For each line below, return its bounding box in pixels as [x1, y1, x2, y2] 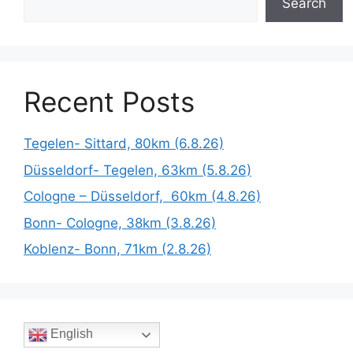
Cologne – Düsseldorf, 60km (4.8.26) [24, 188, 261, 205]
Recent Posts [24, 85, 195, 119]
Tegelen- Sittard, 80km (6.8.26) [24, 136, 224, 152]
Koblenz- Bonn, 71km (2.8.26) [24, 241, 211, 258]
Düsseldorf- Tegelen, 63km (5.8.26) [24, 162, 251, 178]
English [47, 327, 93, 341]
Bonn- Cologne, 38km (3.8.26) [24, 214, 216, 231]
